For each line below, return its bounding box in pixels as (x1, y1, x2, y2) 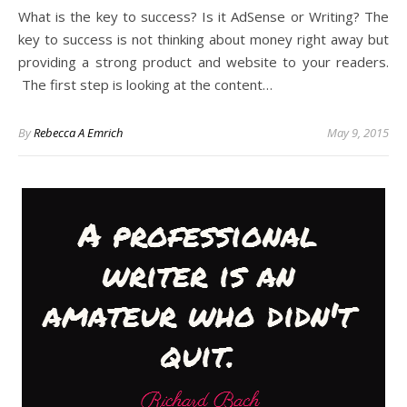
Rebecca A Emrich (34, 124, 123, 141)
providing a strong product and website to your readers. (18, 53, 389, 71)
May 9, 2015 (327, 124, 389, 141)
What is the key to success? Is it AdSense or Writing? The (18, 7, 31, 25)
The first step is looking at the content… (18, 75, 273, 94)
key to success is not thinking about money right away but (18, 30, 389, 48)
